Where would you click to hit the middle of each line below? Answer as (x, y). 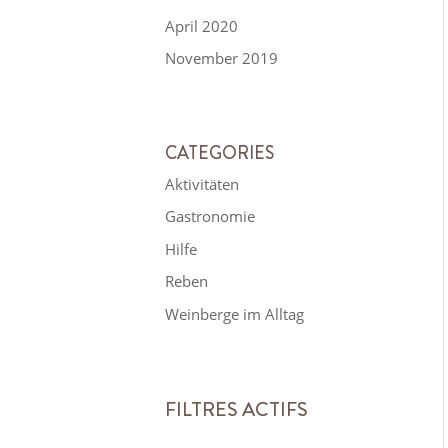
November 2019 (222, 58)
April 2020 (202, 25)
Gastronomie (210, 216)
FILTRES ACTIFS (237, 409)
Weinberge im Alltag (235, 313)
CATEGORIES (220, 152)
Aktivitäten (202, 183)
